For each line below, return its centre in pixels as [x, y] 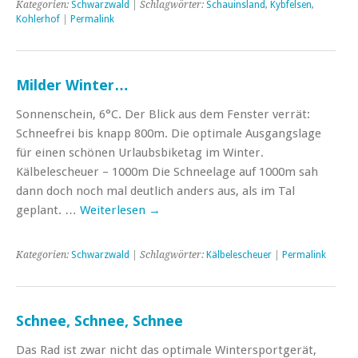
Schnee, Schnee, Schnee [99, 320]
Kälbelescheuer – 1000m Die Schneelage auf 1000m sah [167, 171]
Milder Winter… [72, 85]
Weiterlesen [114, 210]
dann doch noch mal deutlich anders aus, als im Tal [155, 191]
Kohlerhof [38, 19]
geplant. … [48, 210]
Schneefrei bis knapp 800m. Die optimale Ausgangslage [169, 133]
